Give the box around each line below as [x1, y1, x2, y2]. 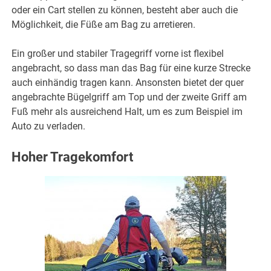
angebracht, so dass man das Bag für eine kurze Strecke [11, 62, 251, 74]
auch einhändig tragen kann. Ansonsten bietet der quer [11, 76, 244, 88]
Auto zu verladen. [11, 120, 86, 132]
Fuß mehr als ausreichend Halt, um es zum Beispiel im [11, 105, 243, 117]
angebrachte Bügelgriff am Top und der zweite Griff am [11, 91, 247, 103]
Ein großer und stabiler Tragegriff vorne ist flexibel [11, 47, 224, 59]
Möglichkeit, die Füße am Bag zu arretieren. [11, 18, 196, 30]
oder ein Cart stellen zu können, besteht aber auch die [11, 4, 238, 16]
